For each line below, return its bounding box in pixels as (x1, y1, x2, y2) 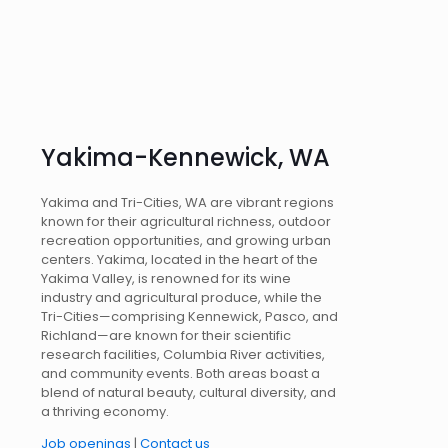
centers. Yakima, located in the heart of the (41, 249, 318, 269)
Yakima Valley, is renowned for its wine (41, 268, 291, 288)
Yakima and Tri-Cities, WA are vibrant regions (41, 192, 334, 212)
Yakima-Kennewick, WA (41, 140, 330, 174)
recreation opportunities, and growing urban (41, 230, 331, 250)
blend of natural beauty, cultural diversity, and (41, 382, 336, 402)
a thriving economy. (41, 401, 169, 421)
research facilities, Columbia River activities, (41, 344, 325, 364)
